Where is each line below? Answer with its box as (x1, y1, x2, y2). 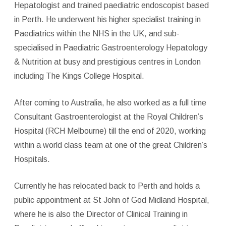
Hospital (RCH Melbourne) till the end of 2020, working (14, 126, 206, 135)
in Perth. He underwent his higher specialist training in (14, 15, 201, 24)
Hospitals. (14, 154, 50, 163)
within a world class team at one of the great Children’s (14, 140, 207, 149)
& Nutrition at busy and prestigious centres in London (14, 57, 201, 66)
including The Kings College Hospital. (14, 71, 144, 80)
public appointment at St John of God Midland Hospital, (14, 195, 209, 204)
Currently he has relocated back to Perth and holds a (14, 181, 200, 190)
